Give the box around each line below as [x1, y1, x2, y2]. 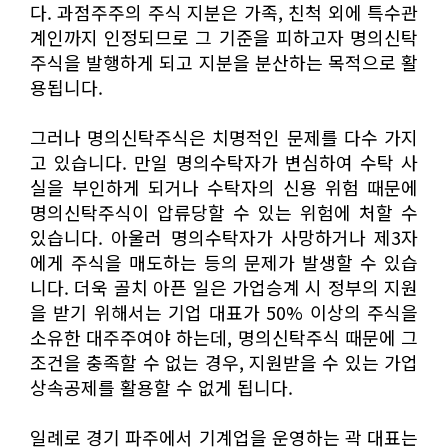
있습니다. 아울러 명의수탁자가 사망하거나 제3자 [30, 223, 418, 250]
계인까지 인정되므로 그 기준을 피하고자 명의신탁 [30, 23, 418, 50]
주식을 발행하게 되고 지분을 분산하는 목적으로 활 [30, 48, 418, 75]
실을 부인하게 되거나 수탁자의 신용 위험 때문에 [30, 173, 418, 200]
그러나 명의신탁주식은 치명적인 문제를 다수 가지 [30, 123, 418, 150]
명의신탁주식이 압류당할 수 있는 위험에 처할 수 [30, 198, 418, 225]
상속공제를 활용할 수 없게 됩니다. [30, 373, 293, 400]
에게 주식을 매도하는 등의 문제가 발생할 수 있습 [30, 248, 418, 275]
